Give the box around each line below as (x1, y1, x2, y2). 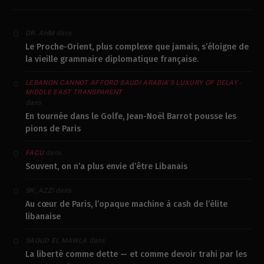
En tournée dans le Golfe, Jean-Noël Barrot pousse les (25, 111, 236, 122)
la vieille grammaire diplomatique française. (25, 54, 199, 65)
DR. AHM (25, 29, 55, 37)
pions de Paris (25, 124, 81, 134)
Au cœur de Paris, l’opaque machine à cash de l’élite (25, 199, 227, 210)
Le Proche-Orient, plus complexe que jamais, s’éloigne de (25, 42, 249, 52)
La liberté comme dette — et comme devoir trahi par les (25, 249, 247, 260)
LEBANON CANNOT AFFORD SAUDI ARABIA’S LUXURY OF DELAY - (25, 79, 240, 87)
